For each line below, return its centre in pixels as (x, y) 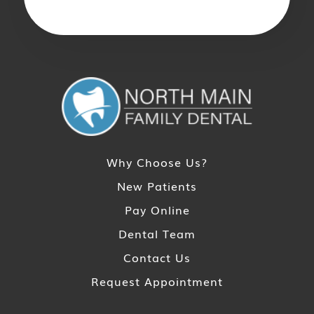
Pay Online (157, 209)
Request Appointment (157, 281)
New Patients (157, 185)
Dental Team (157, 233)
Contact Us (157, 257)
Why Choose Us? (157, 162)
